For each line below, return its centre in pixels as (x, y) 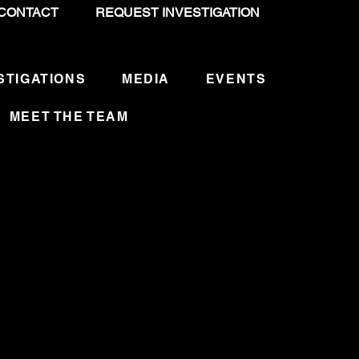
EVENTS (236, 79)
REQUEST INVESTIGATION (177, 12)
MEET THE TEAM (69, 117)
